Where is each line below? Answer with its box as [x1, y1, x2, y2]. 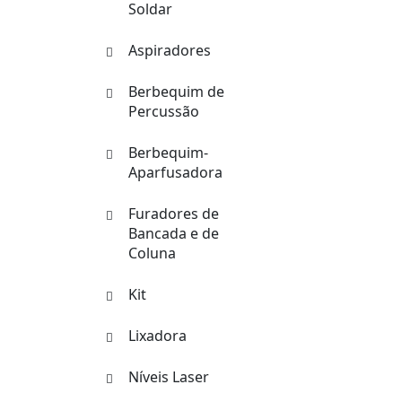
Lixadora [128, 326, 187, 345]
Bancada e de [128, 223, 219, 243]
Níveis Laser [128, 367, 209, 387]
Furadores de [128, 204, 219, 223]
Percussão [128, 101, 199, 121]
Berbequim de [128, 82, 224, 101]
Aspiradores [128, 40, 211, 60]
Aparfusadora [128, 162, 223, 182]
